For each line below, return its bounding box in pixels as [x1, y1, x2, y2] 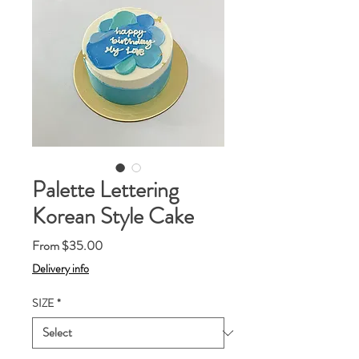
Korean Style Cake [32, 200, 194, 232]
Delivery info [32, 260, 89, 276]
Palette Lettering [32, 174, 179, 206]
